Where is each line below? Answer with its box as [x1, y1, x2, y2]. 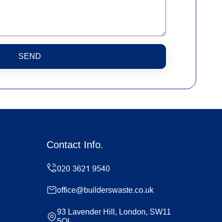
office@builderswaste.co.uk [57, 186, 154, 194]
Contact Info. [47, 139, 104, 150]
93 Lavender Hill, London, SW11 [57, 208, 171, 216]
